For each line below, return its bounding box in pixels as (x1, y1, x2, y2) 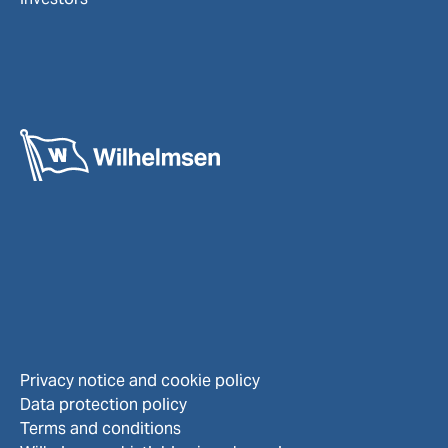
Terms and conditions (20, 418, 181, 440)
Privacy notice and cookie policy (20, 370, 260, 392)
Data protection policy (20, 394, 187, 416)
